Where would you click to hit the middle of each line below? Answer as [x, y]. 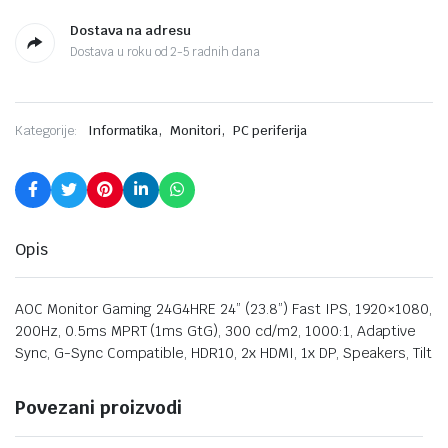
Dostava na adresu [130, 30]
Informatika [123, 130]
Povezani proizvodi [98, 407]
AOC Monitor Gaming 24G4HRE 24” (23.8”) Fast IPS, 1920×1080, [224, 308]
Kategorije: [46, 130]
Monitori [196, 130]
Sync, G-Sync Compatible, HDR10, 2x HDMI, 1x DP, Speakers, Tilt [224, 352]
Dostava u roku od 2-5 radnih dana [165, 51]
